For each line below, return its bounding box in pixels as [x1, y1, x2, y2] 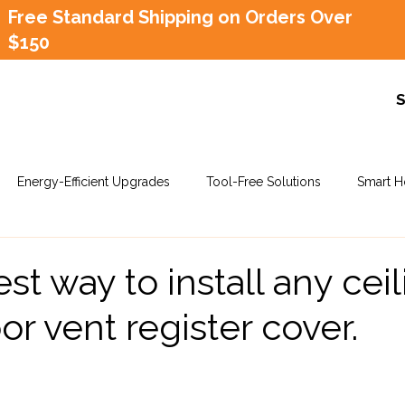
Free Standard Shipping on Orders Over [8, 6, 353, 28]
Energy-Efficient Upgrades [17, 174, 170, 190]
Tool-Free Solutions [206, 174, 321, 190]
